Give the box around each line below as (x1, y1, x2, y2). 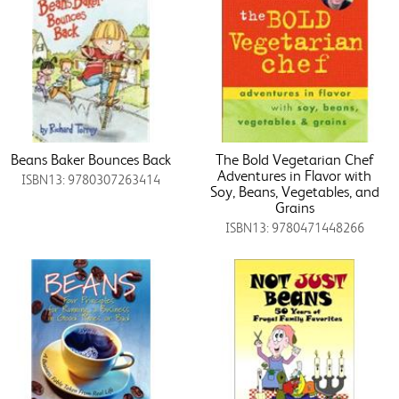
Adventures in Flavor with (217, 166, 372, 184)
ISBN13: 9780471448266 (224, 219, 364, 236)
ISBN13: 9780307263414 (21, 171, 161, 188)
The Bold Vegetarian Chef (215, 150, 374, 168)
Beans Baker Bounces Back (11, 150, 172, 168)
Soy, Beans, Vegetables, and (209, 182, 379, 200)
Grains (274, 198, 314, 216)
